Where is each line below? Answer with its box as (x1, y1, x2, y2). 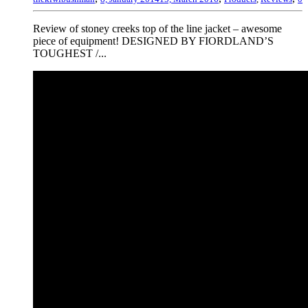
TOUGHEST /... (33, 47, 107, 59)
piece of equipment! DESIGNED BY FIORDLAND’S (33, 34, 274, 47)
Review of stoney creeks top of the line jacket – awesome (33, 22, 282, 34)
